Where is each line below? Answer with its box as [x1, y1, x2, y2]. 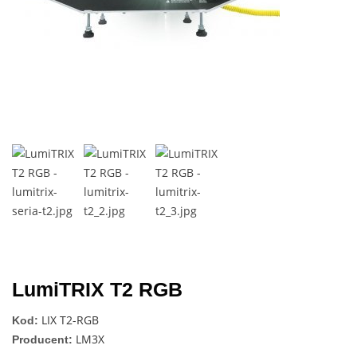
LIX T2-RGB [41, 312, 99, 328]
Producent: [12, 332, 73, 346]
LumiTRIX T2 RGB [12, 277, 182, 300]
